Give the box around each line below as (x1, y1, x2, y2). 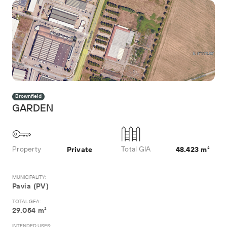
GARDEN (12, 102, 53, 115)
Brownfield (15, 93, 42, 99)
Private (66, 145, 93, 155)
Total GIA (121, 145, 151, 154)
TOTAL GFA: (12, 199, 41, 205)
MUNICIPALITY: (12, 174, 46, 180)
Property (12, 145, 41, 154)
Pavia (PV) (12, 182, 49, 191)
